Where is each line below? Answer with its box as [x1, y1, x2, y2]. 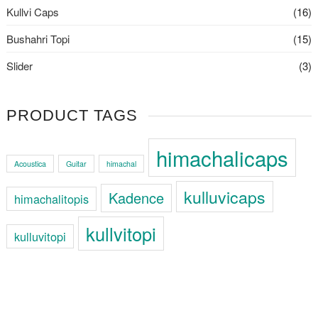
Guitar [65, 158, 87, 170]
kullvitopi [85, 221, 156, 247]
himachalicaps [155, 143, 288, 173]
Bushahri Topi [6, 31, 70, 47]
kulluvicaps [183, 185, 265, 209]
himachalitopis [13, 190, 89, 208]
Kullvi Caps [6, 4, 59, 20]
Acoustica [13, 158, 46, 170]
